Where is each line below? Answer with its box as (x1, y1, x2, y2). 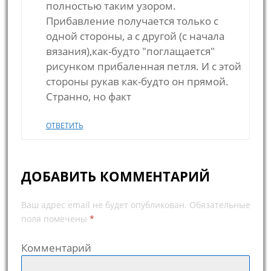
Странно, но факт (45, 90, 131, 104)
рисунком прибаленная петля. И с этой (45, 59, 241, 74)
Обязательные (186, 199, 250, 211)
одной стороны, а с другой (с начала (45, 29, 224, 44)
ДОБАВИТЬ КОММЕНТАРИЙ (21, 167, 210, 186)
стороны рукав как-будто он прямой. (45, 74, 229, 89)
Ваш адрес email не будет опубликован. (21, 199, 187, 211)
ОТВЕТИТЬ (45, 120, 83, 131)
